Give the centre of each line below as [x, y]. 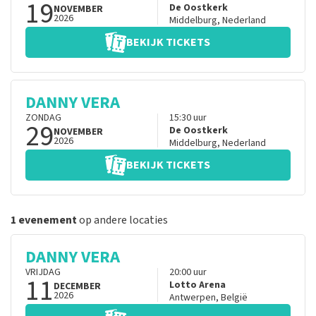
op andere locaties [122, 220]
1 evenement [44, 220]
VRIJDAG [43, 273]
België [234, 298]
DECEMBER [77, 287]
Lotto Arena [197, 285]
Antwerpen [192, 298]
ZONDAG [43, 118]
